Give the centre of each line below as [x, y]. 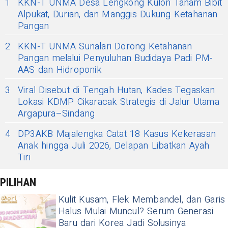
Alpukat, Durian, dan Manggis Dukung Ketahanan [118, 14]
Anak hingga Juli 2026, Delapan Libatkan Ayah [114, 146]
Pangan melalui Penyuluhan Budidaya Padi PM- [116, 58]
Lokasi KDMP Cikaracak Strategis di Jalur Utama [119, 102]
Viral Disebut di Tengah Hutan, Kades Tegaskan [117, 90]
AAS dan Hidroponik [60, 70]
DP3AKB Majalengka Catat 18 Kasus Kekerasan [117, 134]
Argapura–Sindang [56, 113]
